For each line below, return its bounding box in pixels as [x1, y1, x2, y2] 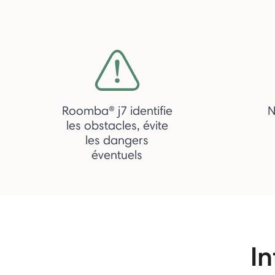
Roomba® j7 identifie [61, 103, 172, 118]
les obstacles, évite [66, 117, 168, 133]
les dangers [85, 132, 149, 147]
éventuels [91, 147, 142, 162]
